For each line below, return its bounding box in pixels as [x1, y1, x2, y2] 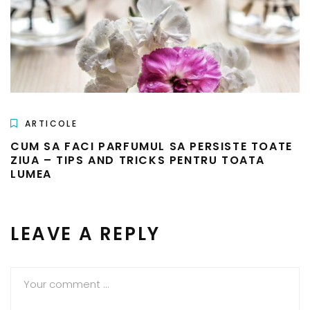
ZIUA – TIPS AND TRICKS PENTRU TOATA [10, 152, 266, 169]
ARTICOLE [25, 118, 78, 130]
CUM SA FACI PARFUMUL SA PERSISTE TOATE [10, 138, 293, 155]
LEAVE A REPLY [10, 221, 161, 247]
